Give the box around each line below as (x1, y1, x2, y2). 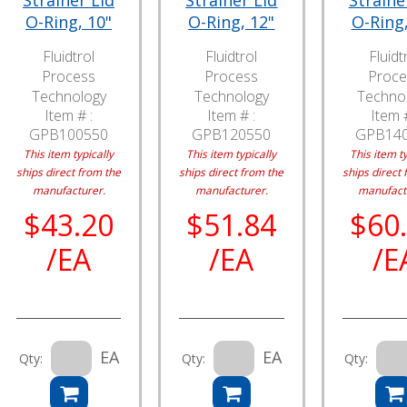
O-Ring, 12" (188, 11, 275, 34)
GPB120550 (192, 124, 272, 145)
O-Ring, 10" (25, 11, 113, 34)
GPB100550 (29, 124, 109, 145)
